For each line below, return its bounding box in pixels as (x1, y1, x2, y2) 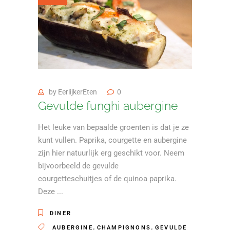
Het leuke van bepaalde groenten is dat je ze (38, 123, 189, 132)
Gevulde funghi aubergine (38, 99, 178, 113)
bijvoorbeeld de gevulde (38, 161, 119, 171)
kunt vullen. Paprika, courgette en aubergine (38, 136, 187, 145)
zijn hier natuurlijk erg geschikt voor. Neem (38, 148, 184, 158)
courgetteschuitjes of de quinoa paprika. (38, 174, 177, 184)
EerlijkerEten (58, 88, 97, 97)
